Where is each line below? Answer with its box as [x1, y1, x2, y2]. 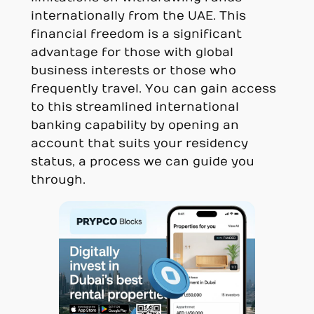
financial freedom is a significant [30, 27, 242, 42]
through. [30, 173, 86, 188]
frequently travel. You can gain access [30, 82, 276, 97]
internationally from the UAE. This [30, 9, 246, 24]
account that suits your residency [30, 137, 248, 151]
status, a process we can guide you [30, 155, 254, 170]
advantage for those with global [30, 46, 233, 60]
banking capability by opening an [30, 118, 239, 133]
